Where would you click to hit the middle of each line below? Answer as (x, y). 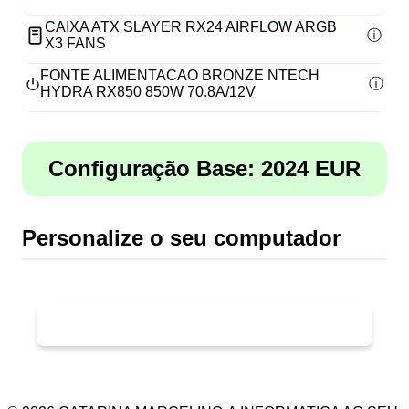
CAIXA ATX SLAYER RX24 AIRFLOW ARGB (191, 27)
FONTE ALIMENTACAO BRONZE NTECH (179, 75)
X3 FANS (75, 43)
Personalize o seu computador (181, 238)
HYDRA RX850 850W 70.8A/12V (147, 92)
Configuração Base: (152, 168)
